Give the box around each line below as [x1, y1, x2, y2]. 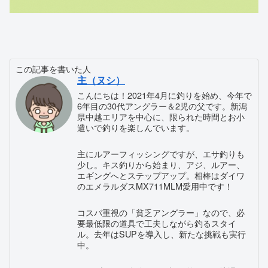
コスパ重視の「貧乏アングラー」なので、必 [77, 206, 245, 219]
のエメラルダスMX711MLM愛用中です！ [77, 179, 233, 193]
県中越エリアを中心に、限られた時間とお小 [77, 110, 245, 123]
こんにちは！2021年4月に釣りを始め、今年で [77, 89, 252, 102]
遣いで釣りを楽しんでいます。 [77, 121, 195, 134]
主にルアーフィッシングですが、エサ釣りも [77, 147, 245, 160]
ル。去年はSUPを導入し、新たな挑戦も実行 [77, 227, 246, 240]
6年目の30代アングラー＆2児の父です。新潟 [77, 99, 248, 112]
